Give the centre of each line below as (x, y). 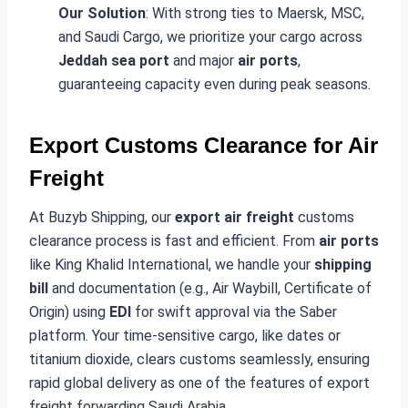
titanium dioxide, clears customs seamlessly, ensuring (199, 359)
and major (204, 60)
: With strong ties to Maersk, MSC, (255, 13)
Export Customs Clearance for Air (204, 145)
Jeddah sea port (114, 60)
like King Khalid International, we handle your (172, 264)
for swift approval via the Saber (234, 311)
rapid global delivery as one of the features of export (199, 382)
